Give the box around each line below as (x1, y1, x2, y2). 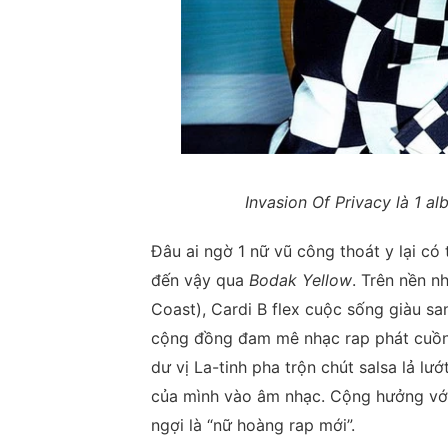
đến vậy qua (151, 270, 249, 291)
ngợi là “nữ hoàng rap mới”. (151, 415, 355, 436)
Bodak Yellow (249, 270, 352, 291)
